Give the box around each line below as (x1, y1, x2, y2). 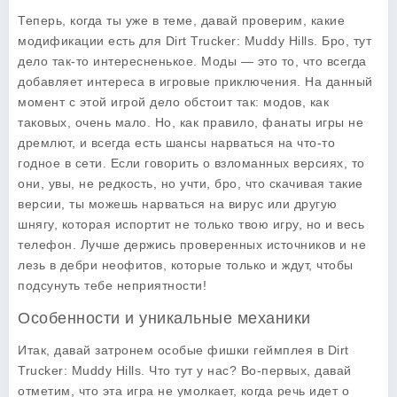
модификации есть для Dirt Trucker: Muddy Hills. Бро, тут (18, 34, 371, 48)
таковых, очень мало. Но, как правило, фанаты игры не (18, 115, 363, 129)
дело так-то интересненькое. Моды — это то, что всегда (18, 54, 367, 68)
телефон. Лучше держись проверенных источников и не (18, 237, 366, 252)
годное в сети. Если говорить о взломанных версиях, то (18, 156, 365, 170)
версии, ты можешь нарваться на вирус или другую (18, 197, 338, 211)
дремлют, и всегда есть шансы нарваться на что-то (18, 136, 335, 150)
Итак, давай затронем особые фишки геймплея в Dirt (18, 343, 349, 357)
